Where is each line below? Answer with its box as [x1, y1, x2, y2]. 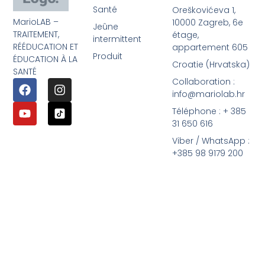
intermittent [92, 33, 141, 46]
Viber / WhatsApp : [172, 135, 250, 147]
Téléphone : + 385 [172, 105, 247, 118]
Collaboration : [172, 76, 235, 88]
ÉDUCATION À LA [13, 53, 78, 65]
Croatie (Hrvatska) [172, 59, 250, 71]
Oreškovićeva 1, [172, 4, 236, 17]
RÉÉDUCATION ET [13, 40, 79, 53]
